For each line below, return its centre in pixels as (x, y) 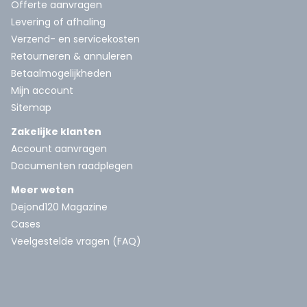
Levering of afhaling (58, 22)
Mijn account (42, 91)
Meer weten (42, 190)
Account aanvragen (59, 149)
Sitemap (31, 108)
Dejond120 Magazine (59, 207)
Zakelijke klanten (56, 132)
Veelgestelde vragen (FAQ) (76, 242)
